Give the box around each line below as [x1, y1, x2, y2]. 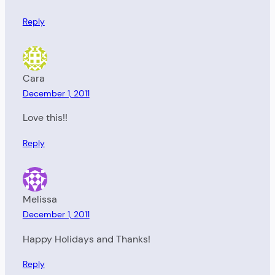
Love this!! [22, 111, 68, 125]
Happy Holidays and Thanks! [22, 232, 150, 246]
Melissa [22, 193, 57, 206]
